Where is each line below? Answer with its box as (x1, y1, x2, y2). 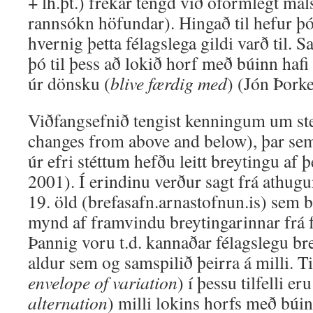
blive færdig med (110, 71, 227, 95)
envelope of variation (28, 270, 177, 294)
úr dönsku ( (28, 71, 110, 95)
